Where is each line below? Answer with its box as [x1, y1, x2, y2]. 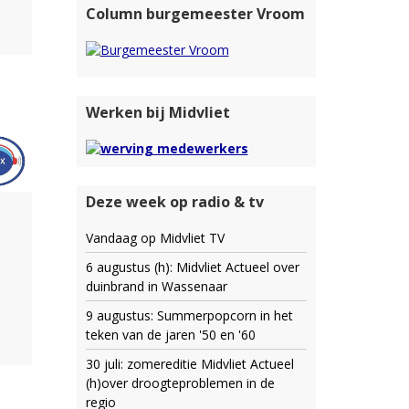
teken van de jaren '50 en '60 [85, 326, 256, 344]
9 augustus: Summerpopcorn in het [85, 307, 293, 325]
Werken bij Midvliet [85, 101, 230, 122]
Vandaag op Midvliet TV [85, 229, 225, 247]
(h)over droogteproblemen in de [85, 374, 275, 393]
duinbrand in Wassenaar [85, 278, 227, 296]
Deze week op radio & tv [85, 192, 264, 213]
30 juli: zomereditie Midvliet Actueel [85, 355, 294, 373]
